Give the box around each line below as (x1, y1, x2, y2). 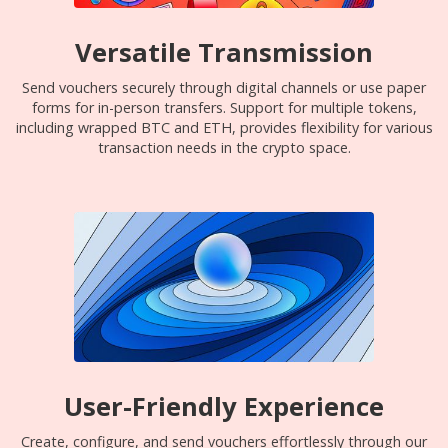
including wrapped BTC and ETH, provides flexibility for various (15, 118, 433, 137)
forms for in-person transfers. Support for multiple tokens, (31, 98, 417, 117)
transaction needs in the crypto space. (97, 138, 351, 157)
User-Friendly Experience (64, 389, 384, 424)
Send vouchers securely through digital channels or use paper (22, 78, 426, 97)
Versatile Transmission (75, 35, 373, 70)
